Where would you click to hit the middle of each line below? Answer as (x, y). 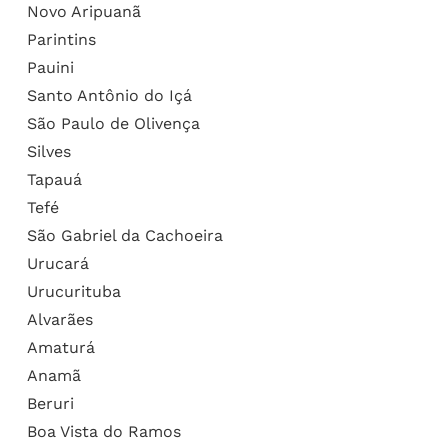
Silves (48, 151)
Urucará (57, 263)
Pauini (50, 67)
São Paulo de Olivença (113, 123)
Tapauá (54, 179)
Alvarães (59, 319)
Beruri (50, 403)
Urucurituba (73, 291)
